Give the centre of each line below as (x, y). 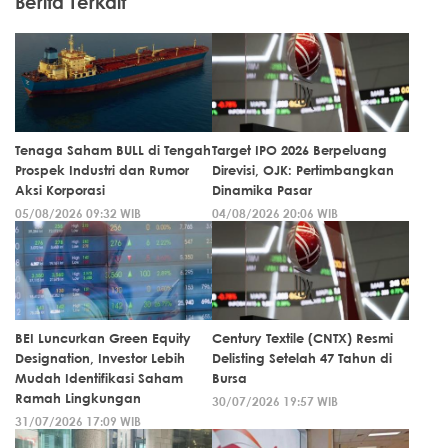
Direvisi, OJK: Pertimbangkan (303, 170)
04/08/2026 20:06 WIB (275, 213)
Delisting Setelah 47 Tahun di (302, 358)
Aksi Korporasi (60, 190)
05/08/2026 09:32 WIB (78, 213)
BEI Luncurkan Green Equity (103, 338)
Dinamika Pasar (262, 190)
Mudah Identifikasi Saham (99, 378)
